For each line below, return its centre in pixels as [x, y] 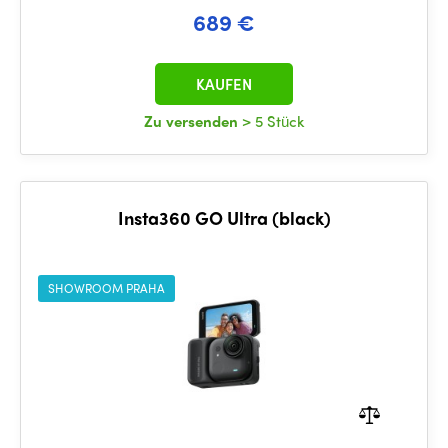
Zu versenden [193, 121]
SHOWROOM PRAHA [106, 288]
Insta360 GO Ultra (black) [224, 217]
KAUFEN [224, 84]
